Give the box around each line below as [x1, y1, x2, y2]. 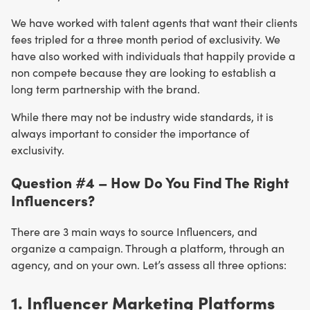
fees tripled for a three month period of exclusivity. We [11, 32, 280, 47]
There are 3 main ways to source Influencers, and [11, 224, 257, 239]
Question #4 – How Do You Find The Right [11, 172, 289, 192]
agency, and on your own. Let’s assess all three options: [11, 257, 286, 272]
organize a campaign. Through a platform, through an [11, 240, 284, 255]
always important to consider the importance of [11, 126, 249, 141]
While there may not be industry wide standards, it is [11, 109, 273, 125]
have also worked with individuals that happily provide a [11, 48, 295, 64]
